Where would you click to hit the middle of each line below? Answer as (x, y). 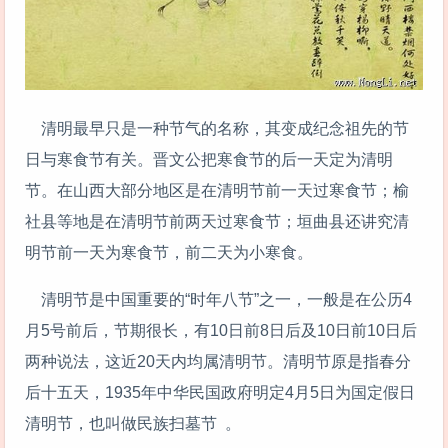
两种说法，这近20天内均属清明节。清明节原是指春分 (218, 361)
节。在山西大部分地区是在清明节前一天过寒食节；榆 (217, 191)
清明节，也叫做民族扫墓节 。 (133, 423)
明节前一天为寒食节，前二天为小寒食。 (169, 253)
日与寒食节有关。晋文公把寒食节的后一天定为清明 (209, 160)
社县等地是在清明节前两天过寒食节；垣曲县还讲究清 (217, 222)
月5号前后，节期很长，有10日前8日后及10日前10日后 (221, 330)
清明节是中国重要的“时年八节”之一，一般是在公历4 (218, 299)
